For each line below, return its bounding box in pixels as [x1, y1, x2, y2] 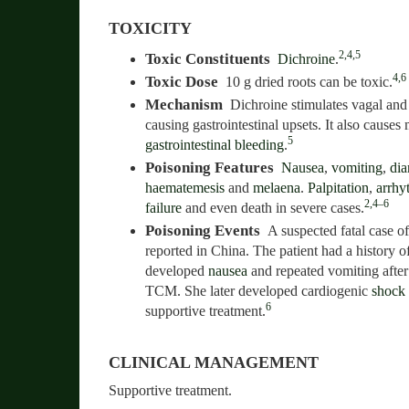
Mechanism [145, 96, 223, 114]
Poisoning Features [145, 159, 274, 177]
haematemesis [145, 180, 225, 196]
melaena [253, 180, 300, 196]
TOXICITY [109, 19, 192, 38]
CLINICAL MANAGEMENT [109, 353, 319, 372]
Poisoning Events [145, 222, 260, 240]
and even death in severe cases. [182, 200, 364, 216]
